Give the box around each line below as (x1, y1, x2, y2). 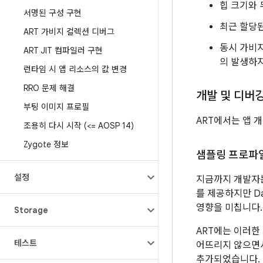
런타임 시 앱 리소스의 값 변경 (23, 64, 127, 75)
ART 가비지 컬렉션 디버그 (23, 26, 114, 37)
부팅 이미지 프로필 (23, 102, 89, 112)
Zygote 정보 (23, 139, 69, 150)
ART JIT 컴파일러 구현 (23, 45, 103, 56)
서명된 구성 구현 (23, 8, 82, 18)
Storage (14, 205, 48, 215)
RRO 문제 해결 (23, 83, 75, 93)
